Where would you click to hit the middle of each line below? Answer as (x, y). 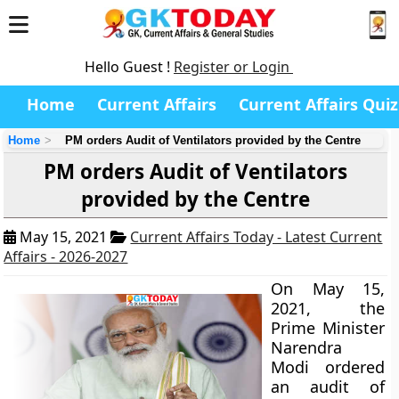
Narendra (307, 347)
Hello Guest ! (129, 67)
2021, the (328, 308)
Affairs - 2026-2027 (66, 256)
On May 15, (328, 289)
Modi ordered (328, 367)
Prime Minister (328, 328)
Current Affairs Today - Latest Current (256, 237)
